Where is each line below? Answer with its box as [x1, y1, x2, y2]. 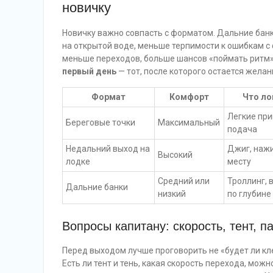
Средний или [158, 176, 210, 186]
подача [227, 124, 257, 134]
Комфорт [169, 92, 209, 102]
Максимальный [158, 118, 220, 127]
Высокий [158, 150, 193, 160]
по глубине [227, 189, 271, 199]
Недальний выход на [66, 144, 150, 154]
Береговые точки [66, 118, 135, 127]
